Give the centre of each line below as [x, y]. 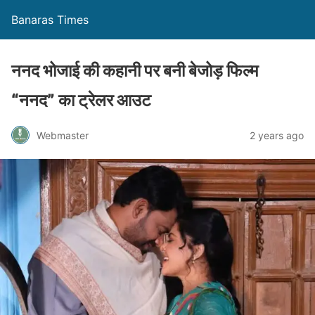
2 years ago [277, 135]
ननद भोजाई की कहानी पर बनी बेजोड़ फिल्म [135, 71]
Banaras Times [50, 20]
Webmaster [63, 135]
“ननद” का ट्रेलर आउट [81, 100]
